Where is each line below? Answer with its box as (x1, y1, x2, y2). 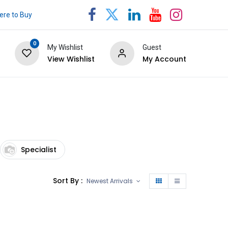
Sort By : (53, 176, 83, 186)
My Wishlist (47, 43, 83, 52)
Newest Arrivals (87, 177, 135, 186)
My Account (142, 54, 186, 65)
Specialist (20, 144, 56, 155)
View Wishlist (47, 54, 95, 65)
